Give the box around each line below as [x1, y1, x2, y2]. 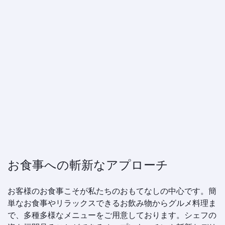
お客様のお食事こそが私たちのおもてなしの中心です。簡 [8, 186, 216, 195]
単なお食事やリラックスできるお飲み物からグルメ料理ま [8, 198, 216, 207]
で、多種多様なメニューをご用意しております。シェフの [8, 210, 216, 219]
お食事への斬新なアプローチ [8, 157, 168, 173]
